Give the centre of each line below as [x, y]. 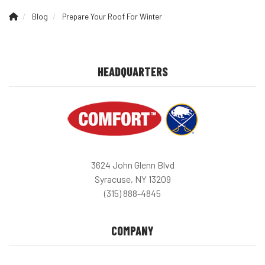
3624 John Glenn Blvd [132, 164]
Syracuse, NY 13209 [132, 179]
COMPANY [132, 230]
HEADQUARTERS [132, 71]
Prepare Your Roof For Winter [112, 16]
